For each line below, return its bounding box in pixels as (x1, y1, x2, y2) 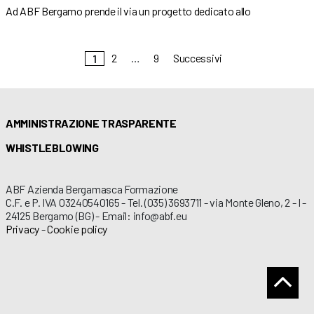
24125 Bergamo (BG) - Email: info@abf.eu (6, 208, 187, 222)
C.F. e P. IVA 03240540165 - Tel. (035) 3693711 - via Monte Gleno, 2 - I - (6, 195, 307, 209)
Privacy (6, 221, 39, 235)
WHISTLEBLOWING (6, 140, 99, 154)
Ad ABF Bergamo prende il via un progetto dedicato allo (6, 4, 251, 18)
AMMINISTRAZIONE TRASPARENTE (6, 116, 177, 130)
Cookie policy (47, 221, 108, 235)
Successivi (172, 50, 222, 64)
